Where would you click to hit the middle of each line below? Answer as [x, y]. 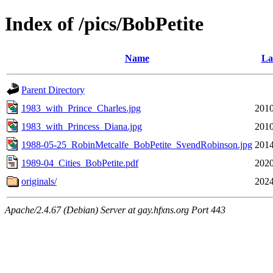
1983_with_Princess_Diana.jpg [82, 126]
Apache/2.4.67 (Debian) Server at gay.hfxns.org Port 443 [115, 210]
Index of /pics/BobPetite [104, 24]
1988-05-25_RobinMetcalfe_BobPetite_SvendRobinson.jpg [137, 144]
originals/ [39, 181]
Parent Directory [53, 90]
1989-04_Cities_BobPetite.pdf [80, 163]
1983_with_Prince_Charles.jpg [81, 108]
